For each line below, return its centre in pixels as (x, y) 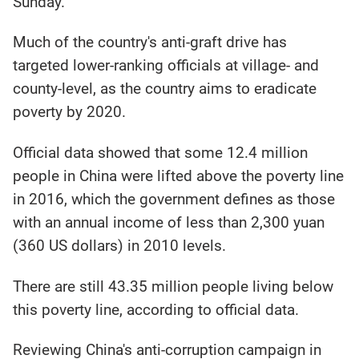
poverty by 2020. (70, 112)
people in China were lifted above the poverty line (179, 175)
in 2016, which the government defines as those (174, 199)
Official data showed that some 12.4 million (161, 152)
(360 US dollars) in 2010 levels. (120, 245)
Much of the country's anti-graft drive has (150, 42)
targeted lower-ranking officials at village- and (166, 66)
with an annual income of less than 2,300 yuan (169, 222)
